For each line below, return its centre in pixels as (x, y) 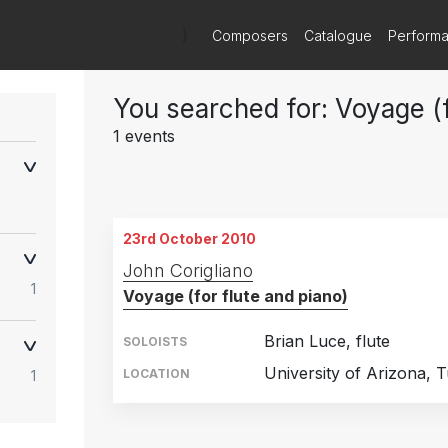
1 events (144, 136)
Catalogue (338, 35)
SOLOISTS (155, 341)
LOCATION (156, 373)
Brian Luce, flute (327, 341)
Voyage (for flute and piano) (235, 296)
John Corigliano (188, 270)
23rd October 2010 (189, 238)
